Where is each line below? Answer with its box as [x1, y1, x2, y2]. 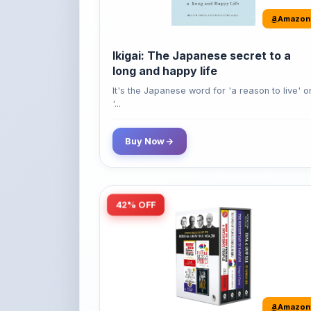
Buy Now [125, 97, 165, 108]
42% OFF [116, 160, 155, 171]
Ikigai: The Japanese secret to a [112, 10, 291, 24]
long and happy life [112, 25, 217, 40]
